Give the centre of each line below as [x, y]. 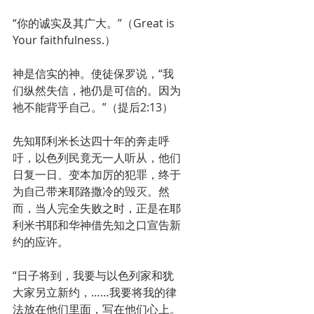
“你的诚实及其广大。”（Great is [95, 23]
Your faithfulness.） [64, 40]
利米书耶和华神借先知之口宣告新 [97, 225]
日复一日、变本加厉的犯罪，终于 [97, 175]
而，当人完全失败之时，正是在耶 [97, 208]
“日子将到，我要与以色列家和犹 [93, 275]
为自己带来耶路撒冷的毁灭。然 [91, 191]
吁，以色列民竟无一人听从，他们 [97, 158]
